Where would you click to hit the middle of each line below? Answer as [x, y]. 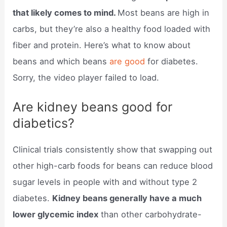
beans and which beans [61, 62]
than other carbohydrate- [150, 215]
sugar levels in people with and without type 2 [105, 182]
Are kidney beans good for [93, 107]
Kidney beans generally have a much [127, 198]
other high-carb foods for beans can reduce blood [113, 166]
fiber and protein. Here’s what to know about [102, 45]
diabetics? [44, 123]
